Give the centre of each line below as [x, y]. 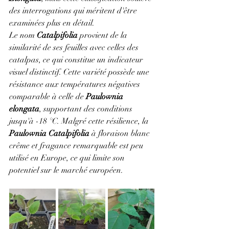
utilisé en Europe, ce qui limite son [68, 158]
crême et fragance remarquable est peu [77, 146]
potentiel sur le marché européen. [66, 170]
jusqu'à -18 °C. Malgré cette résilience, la [80, 121]
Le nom [23, 35]
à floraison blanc [122, 133]
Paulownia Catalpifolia [50, 133]
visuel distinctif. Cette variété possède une [80, 72]
